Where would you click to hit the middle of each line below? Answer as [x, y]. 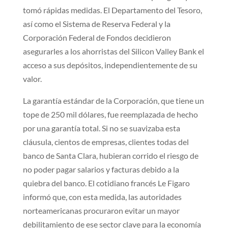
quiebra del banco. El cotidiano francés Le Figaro [106, 183]
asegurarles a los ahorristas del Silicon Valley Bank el [113, 51]
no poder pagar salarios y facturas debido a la [101, 169]
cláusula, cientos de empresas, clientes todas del [106, 141]
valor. [32, 78]
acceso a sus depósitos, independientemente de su [110, 65]
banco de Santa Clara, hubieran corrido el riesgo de [110, 155]
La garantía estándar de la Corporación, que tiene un [113, 100]
